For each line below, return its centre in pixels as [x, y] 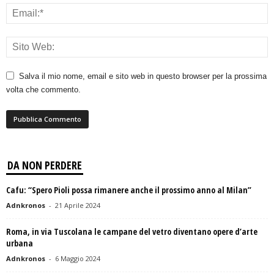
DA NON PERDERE [45, 165]
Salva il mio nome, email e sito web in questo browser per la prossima [143, 76]
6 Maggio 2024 [78, 259]
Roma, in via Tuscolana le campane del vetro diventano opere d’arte [132, 232]
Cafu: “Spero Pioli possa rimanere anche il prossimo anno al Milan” [129, 190]
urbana [20, 243]
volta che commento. [43, 90]
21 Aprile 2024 [78, 206]
